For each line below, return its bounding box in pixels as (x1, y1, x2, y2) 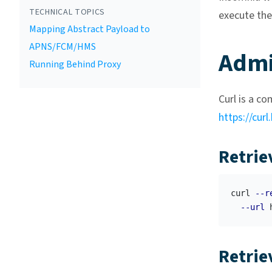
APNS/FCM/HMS (29, 40, 96, 53)
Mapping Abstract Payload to (29, 22, 150, 36)
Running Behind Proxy (29, 58, 121, 71)
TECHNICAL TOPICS (29, 6, 106, 18)
